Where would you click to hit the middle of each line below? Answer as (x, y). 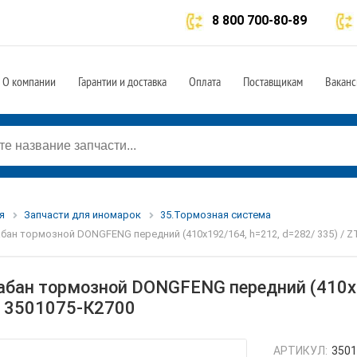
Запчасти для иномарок (82, 215)
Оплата (205, 81)
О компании (29, 81)
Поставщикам (273, 81)
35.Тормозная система (215, 215)
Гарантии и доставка (122, 81)
